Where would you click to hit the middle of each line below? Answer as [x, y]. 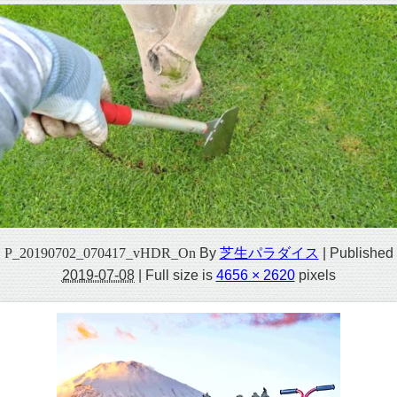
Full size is [179, 274]
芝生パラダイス [269, 252]
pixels [315, 274]
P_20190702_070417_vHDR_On [100, 253]
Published [361, 252]
